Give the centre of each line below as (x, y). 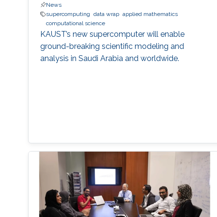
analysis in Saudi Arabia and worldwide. (109, 59)
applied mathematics (150, 14)
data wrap (106, 14)
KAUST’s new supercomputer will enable (112, 34)
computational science (75, 23)
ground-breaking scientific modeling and (112, 46)
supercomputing (68, 14)
